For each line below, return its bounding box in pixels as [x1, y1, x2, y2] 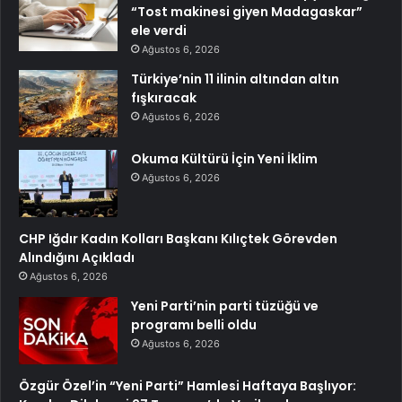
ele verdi [131, 21, 187, 39]
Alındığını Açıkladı [19, 248, 135, 267]
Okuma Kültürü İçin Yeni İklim [131, 149, 318, 168]
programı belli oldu [131, 315, 257, 334]
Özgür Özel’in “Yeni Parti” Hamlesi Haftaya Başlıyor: [19, 376, 356, 395]
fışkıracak [131, 88, 197, 107]
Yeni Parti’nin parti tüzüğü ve [131, 296, 319, 315]
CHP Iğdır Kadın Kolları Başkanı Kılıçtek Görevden [19, 229, 337, 248]
